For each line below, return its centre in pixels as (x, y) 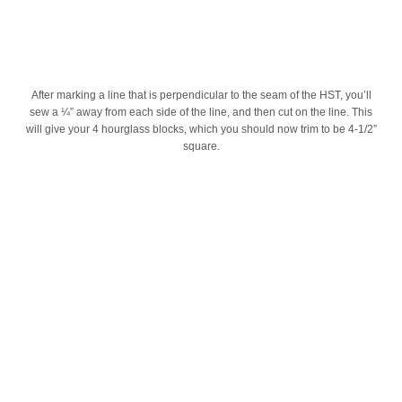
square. (201, 147)
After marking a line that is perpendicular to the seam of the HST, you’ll (201, 96)
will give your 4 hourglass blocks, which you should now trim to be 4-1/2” (201, 130)
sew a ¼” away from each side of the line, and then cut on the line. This (201, 113)
